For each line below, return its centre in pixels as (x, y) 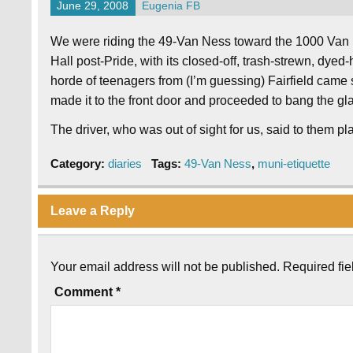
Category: (80, 164)
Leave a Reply (93, 210)
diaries (125, 164)
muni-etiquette (294, 164)
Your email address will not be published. (165, 267)
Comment (85, 292)
